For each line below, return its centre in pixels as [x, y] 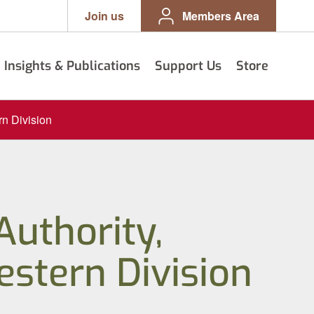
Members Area [221, 15]
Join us [105, 15]
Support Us [189, 66]
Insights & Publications [72, 66]
